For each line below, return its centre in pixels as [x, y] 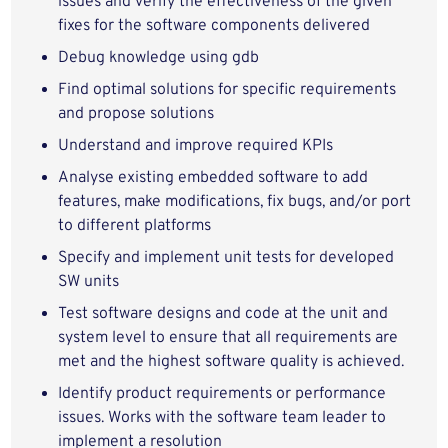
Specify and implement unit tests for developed [226, 258]
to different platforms [135, 226]
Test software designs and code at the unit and [223, 314]
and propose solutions [136, 114]
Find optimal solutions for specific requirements [227, 90]
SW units [89, 282]
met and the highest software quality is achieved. [231, 362]
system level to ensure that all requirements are [228, 338]
